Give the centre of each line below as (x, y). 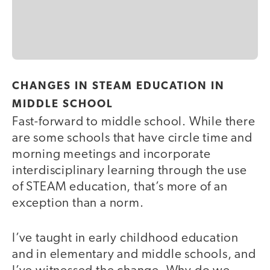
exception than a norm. (78, 203)
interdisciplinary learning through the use (130, 171)
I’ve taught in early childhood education (125, 239)
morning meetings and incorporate (111, 154)
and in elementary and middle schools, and (134, 255)
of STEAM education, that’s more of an (120, 187)
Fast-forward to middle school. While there (134, 122)
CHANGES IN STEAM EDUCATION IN (118, 86)
